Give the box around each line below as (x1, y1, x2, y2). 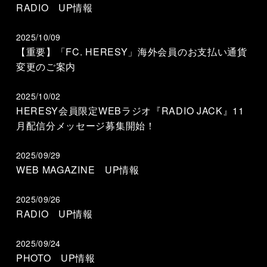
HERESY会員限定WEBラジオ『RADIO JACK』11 (15, 104, 244, 117)
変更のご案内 (15, 60, 76, 73)
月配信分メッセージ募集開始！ (15, 119, 156, 132)
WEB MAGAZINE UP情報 (15, 163, 139, 176)
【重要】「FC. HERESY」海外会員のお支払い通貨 (15, 45, 247, 58)
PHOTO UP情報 (15, 251, 95, 265)
